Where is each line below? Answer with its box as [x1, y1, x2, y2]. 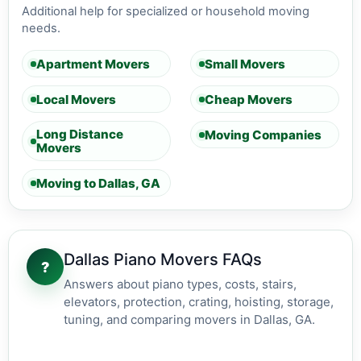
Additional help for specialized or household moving [22, 4, 309, 19]
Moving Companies [205, 127, 322, 143]
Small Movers [205, 56, 285, 72]
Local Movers [36, 91, 116, 107]
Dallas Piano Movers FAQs [64, 250, 262, 269]
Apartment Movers [36, 56, 150, 72]
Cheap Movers [205, 91, 293, 107]
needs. [22, 21, 60, 35]
